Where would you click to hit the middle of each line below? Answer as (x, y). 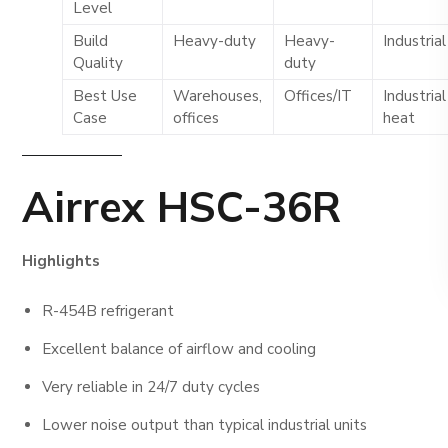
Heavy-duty (215, 41)
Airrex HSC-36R (182, 206)
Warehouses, (218, 96)
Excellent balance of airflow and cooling (179, 348)
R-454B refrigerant (108, 310)
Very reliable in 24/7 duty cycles (151, 386)
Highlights (61, 260)
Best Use (105, 96)
